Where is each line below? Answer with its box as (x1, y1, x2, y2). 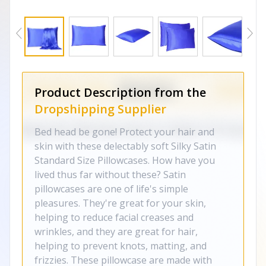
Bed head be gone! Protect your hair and (34, 125, 214, 138)
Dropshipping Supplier (34, 101, 166, 117)
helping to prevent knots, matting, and (34, 239, 207, 252)
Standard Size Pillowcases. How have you (34, 154, 215, 167)
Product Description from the (34, 84, 206, 100)
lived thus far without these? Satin (34, 168, 186, 181)
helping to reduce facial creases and (34, 211, 194, 224)
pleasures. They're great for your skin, (34, 197, 206, 210)
